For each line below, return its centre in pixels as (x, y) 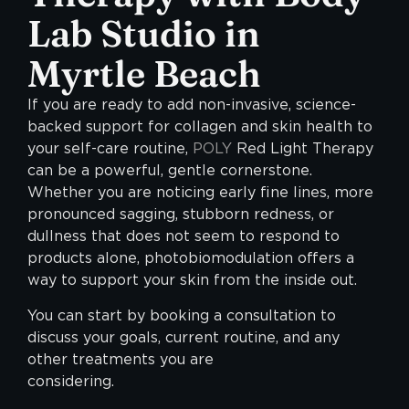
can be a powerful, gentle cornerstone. (170, 171)
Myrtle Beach (144, 74)
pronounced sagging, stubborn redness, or (181, 215)
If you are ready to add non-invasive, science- (192, 105)
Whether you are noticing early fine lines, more (200, 193)
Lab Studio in (144, 34)
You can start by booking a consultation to (182, 315)
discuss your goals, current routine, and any (184, 337)
